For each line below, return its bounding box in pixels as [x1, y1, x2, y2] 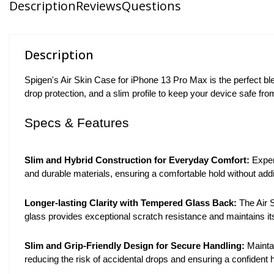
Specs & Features [24, 115, 129, 130]
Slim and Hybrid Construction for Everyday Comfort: [24, 155, 250, 165]
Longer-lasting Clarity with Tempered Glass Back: [24, 198, 237, 208]
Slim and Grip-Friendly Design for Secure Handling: [24, 240, 245, 251]
